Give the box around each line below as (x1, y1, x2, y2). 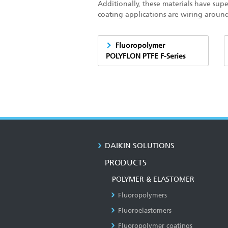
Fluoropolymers (118, 191, 167, 199)
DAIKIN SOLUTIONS (105, 141, 175, 150)
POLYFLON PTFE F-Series (106, 52, 185, 60)
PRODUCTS (105, 158, 147, 167)
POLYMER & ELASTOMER (112, 175, 194, 184)
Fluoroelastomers (118, 207, 172, 214)
